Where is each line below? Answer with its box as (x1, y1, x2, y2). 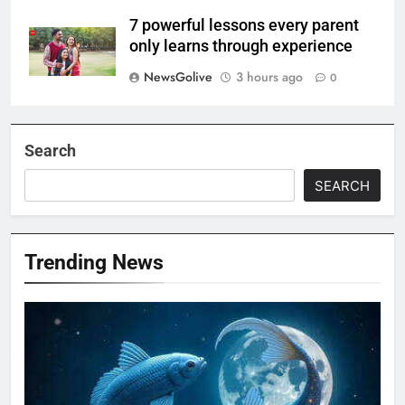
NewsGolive (144, 68, 212, 87)
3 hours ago (236, 68, 303, 87)
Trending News (24, 250, 164, 276)
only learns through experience (129, 37, 353, 56)
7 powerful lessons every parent (129, 16, 359, 35)
